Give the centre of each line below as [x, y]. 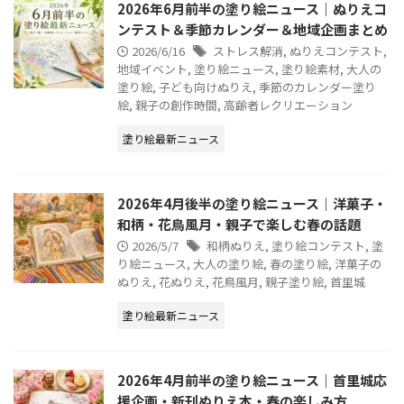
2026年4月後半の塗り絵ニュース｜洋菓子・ [252, 203]
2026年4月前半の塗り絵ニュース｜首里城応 [252, 380]
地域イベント [152, 69]
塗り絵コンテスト [318, 246]
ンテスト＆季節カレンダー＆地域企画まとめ [252, 29]
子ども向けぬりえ [206, 87]
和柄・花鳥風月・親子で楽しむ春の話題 [239, 224]
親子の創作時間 [176, 105]
